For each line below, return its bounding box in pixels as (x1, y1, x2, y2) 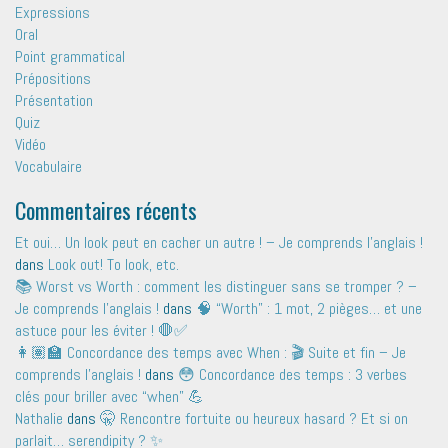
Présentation (15, 90, 93, 112)
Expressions (15, 2, 90, 24)
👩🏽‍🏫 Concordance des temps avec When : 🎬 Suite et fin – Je (15, 342, 406, 364)
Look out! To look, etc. (48, 254, 179, 276)
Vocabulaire (15, 156, 82, 178)
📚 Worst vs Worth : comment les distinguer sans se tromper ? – (15, 276, 417, 298)
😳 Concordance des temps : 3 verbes (178, 364, 407, 386)
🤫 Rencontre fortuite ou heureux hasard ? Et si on (100, 408, 408, 430)
